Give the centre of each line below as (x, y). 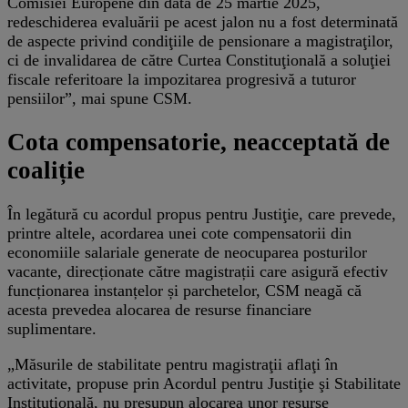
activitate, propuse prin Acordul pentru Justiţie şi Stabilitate (204, 384)
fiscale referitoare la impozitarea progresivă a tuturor (182, 79)
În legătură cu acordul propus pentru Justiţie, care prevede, (202, 214)
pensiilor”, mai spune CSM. (100, 98)
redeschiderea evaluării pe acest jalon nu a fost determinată (203, 21)
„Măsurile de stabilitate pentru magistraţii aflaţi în (173, 365)
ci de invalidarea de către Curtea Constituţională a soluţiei (199, 60)
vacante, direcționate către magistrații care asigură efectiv (198, 272)
